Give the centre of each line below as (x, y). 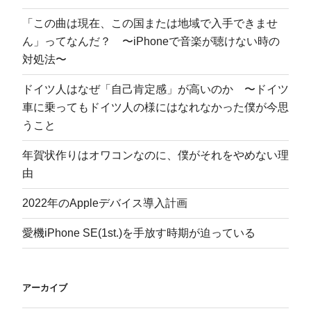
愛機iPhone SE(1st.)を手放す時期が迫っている (139, 233)
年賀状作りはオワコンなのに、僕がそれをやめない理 (155, 155)
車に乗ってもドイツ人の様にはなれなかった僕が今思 (155, 107)
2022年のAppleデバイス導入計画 (105, 203)
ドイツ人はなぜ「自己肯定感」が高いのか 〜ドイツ (155, 89)
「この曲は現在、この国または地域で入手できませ (150, 23)
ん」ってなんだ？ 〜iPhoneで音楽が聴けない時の (151, 41)
